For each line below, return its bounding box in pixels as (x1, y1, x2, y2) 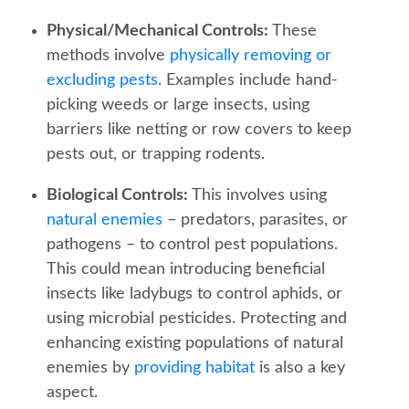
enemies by (47, 359, 134, 376)
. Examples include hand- (158, 71, 338, 89)
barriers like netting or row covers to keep (47, 121, 351, 138)
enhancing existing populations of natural (47, 334, 343, 351)
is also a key (255, 359, 345, 376)
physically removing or (170, 47, 331, 64)
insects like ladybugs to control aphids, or (47, 285, 342, 302)
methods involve (47, 47, 170, 64)
